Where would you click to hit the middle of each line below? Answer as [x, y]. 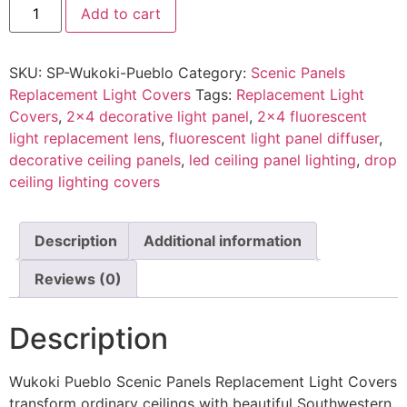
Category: [214, 73]
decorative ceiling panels [95, 160]
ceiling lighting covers [84, 182]
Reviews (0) [78, 279]
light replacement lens [85, 139]
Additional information [223, 241]
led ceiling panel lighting [273, 160]
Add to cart [121, 14]
